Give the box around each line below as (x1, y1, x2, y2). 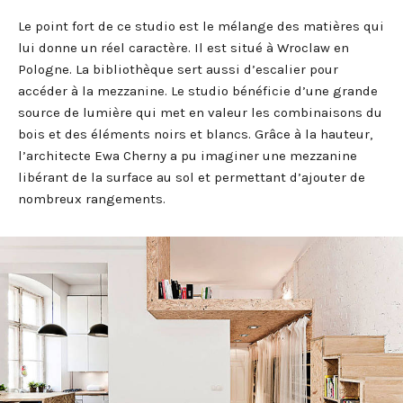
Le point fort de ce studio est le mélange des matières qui (18, 18, 384, 35)
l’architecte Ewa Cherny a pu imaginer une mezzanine (18, 148, 357, 165)
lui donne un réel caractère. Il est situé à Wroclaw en (18, 40, 349, 57)
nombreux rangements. (18, 191, 166, 208)
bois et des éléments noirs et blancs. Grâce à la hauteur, (18, 126, 372, 143)
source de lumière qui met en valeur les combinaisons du (18, 104, 382, 121)
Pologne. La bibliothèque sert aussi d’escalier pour (18, 61, 338, 78)
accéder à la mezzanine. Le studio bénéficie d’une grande (18, 83, 378, 100)
